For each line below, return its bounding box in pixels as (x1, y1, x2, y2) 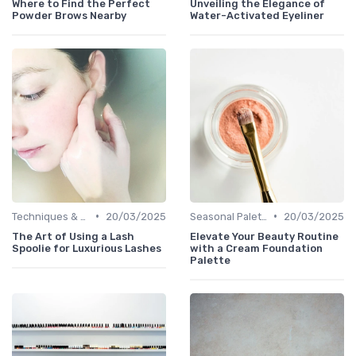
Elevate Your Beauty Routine (190, 230, 339, 242)
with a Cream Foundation (190, 242, 323, 254)
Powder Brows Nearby (12, 9, 126, 21)
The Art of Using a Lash (12, 230, 134, 242)
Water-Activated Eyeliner (190, 9, 324, 21)
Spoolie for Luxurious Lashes (12, 242, 161, 254)
